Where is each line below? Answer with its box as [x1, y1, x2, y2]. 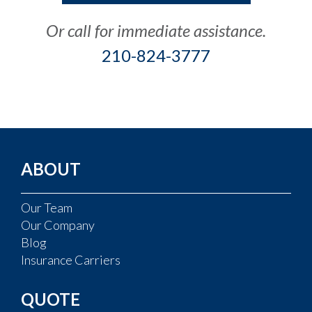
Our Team [21, 199, 72, 215]
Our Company [21, 217, 95, 233]
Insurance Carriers [21, 251, 120, 267]
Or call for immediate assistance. [46, 19, 266, 40]
